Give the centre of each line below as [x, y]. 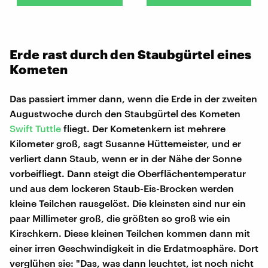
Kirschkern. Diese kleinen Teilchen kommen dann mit [130, 233]
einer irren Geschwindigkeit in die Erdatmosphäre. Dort [134, 248]
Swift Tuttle [35, 128]
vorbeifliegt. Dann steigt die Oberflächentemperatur [128, 173]
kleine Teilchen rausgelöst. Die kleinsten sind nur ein [128, 203]
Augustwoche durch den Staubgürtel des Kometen [125, 113]
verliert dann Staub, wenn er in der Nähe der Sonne [126, 158]
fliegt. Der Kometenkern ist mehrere [143, 128]
